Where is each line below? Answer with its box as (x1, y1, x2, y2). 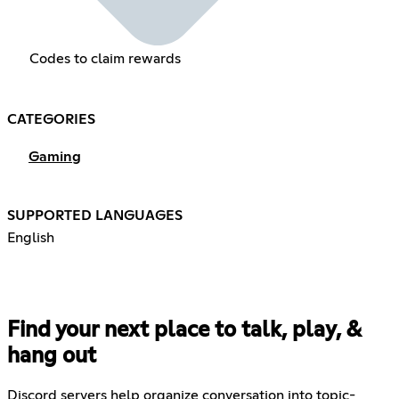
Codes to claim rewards (28, 51, 181, 66)
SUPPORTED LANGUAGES (7, 208, 183, 223)
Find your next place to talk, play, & (7, 319, 361, 341)
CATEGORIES (7, 111, 95, 126)
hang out (7, 345, 96, 367)
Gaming (28, 149, 81, 164)
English (7, 230, 54, 245)
